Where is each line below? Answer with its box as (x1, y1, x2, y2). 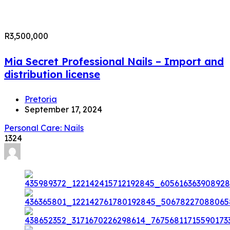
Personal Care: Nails (4, 123, 84, 133)
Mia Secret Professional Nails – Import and (4, 54, 224, 68)
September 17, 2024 (25, 104, 102, 115)
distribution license (4, 67, 100, 81)
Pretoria (25, 94, 57, 105)
